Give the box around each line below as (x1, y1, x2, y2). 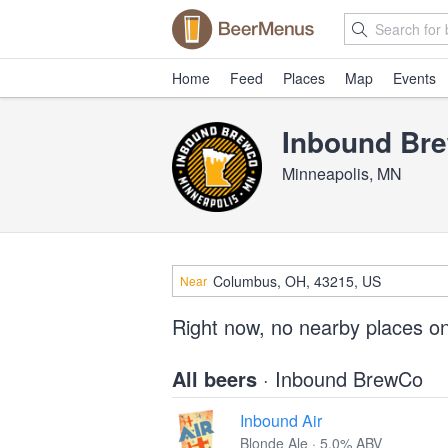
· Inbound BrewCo (263, 364, 423, 393)
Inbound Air (240, 409, 322, 432)
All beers (172, 364, 263, 393)
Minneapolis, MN (282, 162, 402, 185)
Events (393, 68, 436, 88)
